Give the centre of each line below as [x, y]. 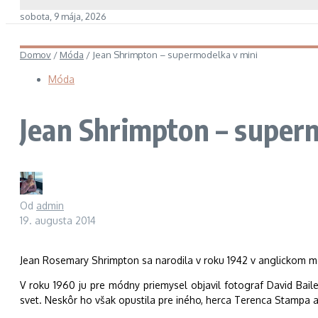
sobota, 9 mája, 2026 [63, 16]
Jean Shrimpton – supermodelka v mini [175, 55]
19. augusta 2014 [58, 220]
